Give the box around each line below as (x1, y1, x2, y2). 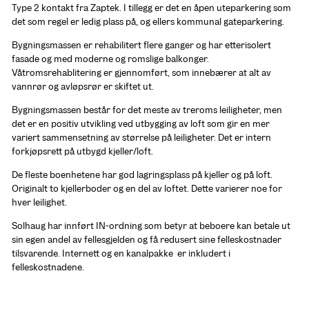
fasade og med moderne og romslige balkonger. (12, 53, 209, 66)
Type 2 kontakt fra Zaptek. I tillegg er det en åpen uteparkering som (12, 2, 291, 14)
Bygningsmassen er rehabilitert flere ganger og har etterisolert (12, 39, 271, 52)
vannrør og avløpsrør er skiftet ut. (12, 81, 156, 93)
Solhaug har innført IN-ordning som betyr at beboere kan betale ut (12, 220, 290, 232)
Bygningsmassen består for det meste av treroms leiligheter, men (12, 104, 282, 117)
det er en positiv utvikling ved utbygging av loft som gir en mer (12, 118, 270, 130)
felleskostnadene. (12, 261, 86, 274)
